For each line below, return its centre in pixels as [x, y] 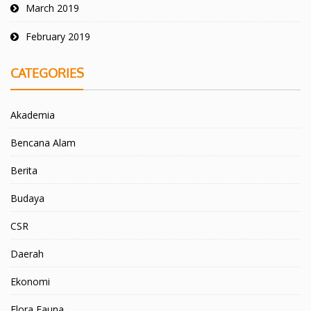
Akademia [33, 115]
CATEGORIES [47, 73]
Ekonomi [30, 281]
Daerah [27, 253]
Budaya [27, 198]
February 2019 [58, 36]
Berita [24, 170]
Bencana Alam [43, 142]
